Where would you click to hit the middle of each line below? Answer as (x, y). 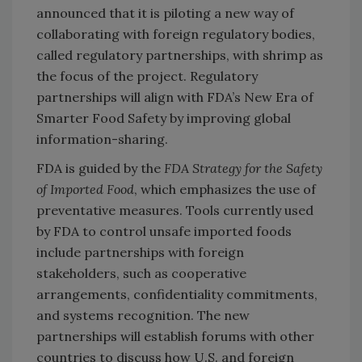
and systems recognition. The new (143, 315)
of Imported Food (85, 189)
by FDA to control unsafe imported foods (164, 231)
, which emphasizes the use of (225, 189)
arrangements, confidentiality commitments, (177, 294)
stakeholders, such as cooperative (141, 273)
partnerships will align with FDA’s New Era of (175, 97)
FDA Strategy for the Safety (243, 168)
